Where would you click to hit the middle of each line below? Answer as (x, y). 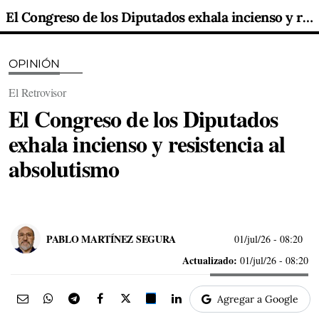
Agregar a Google (258, 299)
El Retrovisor (37, 92)
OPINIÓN (34, 64)
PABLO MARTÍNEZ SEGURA (111, 239)
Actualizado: (210, 260)
